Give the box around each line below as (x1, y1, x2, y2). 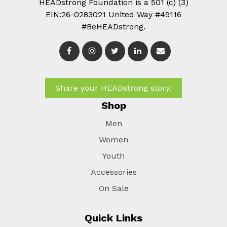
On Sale (98, 183, 129, 194)
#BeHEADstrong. (82, 22, 145, 32)
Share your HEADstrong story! (55, 83, 172, 93)
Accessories (90, 167, 137, 177)
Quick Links (85, 212, 142, 224)
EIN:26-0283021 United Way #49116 (46, 10, 181, 20)
